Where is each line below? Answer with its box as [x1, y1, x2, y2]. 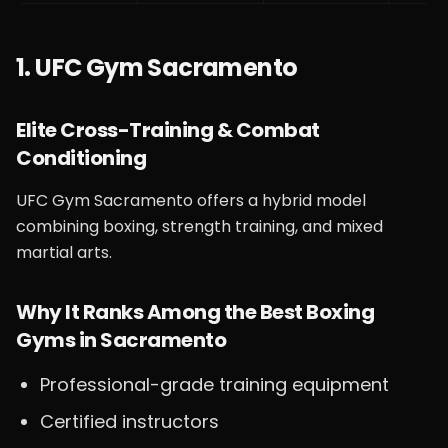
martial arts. [16, 241, 112, 264]
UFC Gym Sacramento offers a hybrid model [16, 189, 366, 212]
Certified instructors [40, 409, 219, 434]
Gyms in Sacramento [16, 326, 226, 354]
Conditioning [16, 144, 146, 172]
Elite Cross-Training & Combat [16, 116, 320, 144]
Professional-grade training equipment [40, 372, 389, 397]
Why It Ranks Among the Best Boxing [16, 298, 374, 326]
